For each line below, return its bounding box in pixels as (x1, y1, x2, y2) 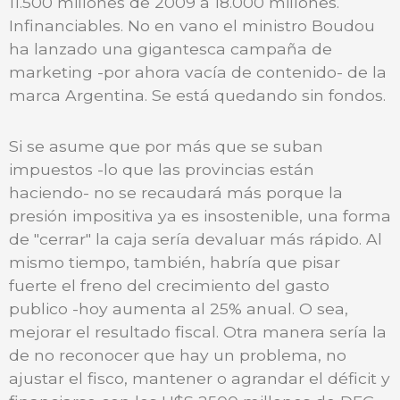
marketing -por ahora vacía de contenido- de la (9, 62, 387, 82)
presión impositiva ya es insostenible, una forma (9, 205, 391, 225)
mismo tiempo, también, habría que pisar (9, 252, 340, 271)
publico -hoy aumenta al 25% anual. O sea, (9, 298, 348, 318)
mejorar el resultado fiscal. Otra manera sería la (9, 321, 387, 341)
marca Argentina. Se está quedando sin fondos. (9, 86, 386, 105)
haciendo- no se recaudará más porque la (9, 182, 343, 202)
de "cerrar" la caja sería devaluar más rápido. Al (9, 229, 382, 248)
